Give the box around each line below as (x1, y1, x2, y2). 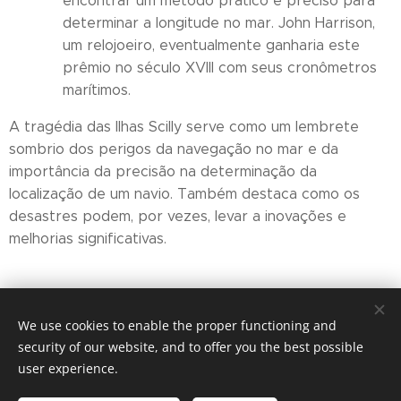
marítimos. (63, 81, 131, 98)
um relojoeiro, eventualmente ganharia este (63, 37, 360, 54)
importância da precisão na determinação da (9, 163, 317, 180)
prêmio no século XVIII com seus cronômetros (63, 59, 377, 76)
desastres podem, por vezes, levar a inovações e (9, 208, 346, 225)
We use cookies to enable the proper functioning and (18, 317, 337, 334)
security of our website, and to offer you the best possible (18, 338, 363, 355)
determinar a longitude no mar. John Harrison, (63, 14, 375, 31)
